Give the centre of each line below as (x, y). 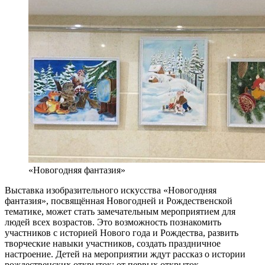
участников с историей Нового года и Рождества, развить (122, 233)
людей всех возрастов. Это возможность (87, 222)
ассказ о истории (211, 254)
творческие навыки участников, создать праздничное (113, 244)
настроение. (30, 254)
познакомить (195, 222)
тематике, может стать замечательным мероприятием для (120, 212)
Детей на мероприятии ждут (114, 254)
